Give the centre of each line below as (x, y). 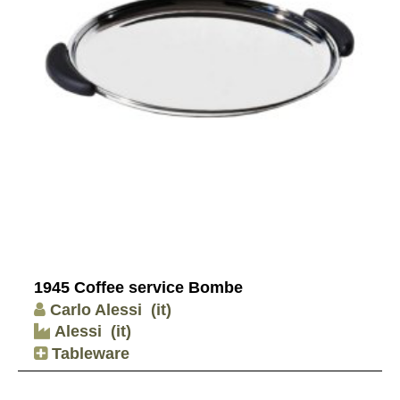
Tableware (88, 353)
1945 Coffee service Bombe (138, 288)
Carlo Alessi (96, 309)
